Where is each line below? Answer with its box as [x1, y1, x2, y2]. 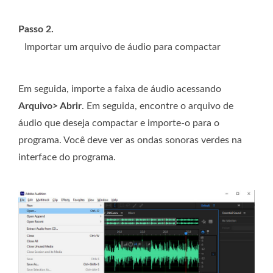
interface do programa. [18, 152, 116, 163]
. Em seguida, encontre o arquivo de [82, 101, 233, 112]
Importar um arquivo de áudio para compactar [24, 42, 221, 52]
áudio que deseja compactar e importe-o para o [18, 118, 219, 129]
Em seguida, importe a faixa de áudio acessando [18, 84, 221, 94]
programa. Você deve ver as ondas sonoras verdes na [18, 135, 242, 146]
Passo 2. [18, 24, 54, 35]
